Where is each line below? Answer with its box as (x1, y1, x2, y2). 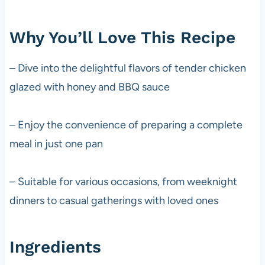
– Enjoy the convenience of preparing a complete (9, 118, 243, 131)
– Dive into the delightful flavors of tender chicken (9, 61, 246, 75)
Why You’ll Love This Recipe (9, 27, 235, 47)
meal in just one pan (9, 137, 103, 150)
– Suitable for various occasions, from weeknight (9, 174, 237, 188)
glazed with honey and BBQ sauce (9, 80, 170, 93)
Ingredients (9, 237, 101, 257)
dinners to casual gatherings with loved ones (9, 193, 218, 207)
